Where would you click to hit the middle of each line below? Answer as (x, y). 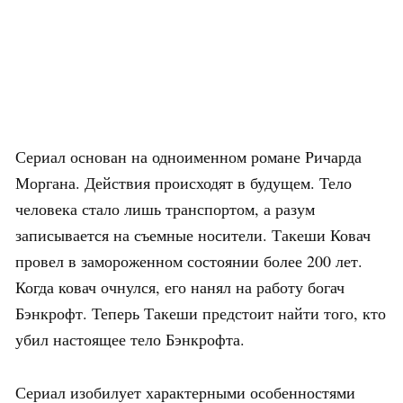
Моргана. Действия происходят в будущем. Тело (184, 182)
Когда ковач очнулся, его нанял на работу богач (180, 287)
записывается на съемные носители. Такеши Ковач (193, 234)
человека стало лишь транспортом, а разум (165, 208)
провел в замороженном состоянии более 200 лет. (189, 260)
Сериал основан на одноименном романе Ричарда (188, 156)
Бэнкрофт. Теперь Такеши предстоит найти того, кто (201, 313)
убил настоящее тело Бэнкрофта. (130, 339)
